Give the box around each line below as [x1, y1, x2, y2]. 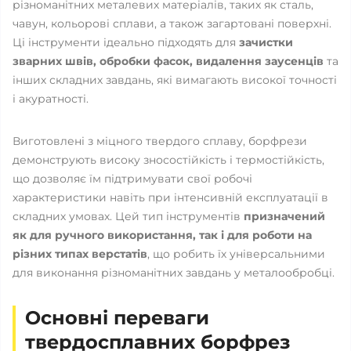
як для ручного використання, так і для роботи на [13, 228, 312, 242]
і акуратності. [13, 92, 89, 106]
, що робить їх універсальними [147, 247, 325, 261]
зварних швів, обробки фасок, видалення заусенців [13, 54, 324, 68]
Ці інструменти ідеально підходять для [13, 35, 239, 49]
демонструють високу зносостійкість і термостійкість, [13, 153, 324, 167]
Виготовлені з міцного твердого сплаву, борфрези [13, 134, 307, 148]
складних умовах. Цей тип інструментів [13, 209, 244, 223]
